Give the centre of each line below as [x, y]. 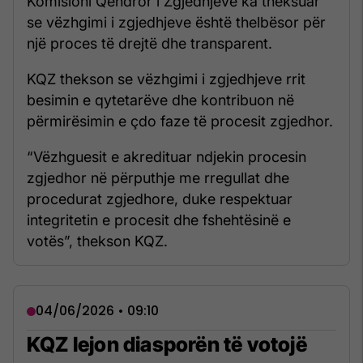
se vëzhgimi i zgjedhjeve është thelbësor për [176, 23]
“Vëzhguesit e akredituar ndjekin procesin [167, 157]
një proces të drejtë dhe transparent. [149, 44]
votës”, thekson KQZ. [97, 241]
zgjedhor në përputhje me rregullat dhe [158, 178]
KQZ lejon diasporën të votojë [167, 345]
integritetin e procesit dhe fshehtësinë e [159, 220]
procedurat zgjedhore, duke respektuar [160, 199]
